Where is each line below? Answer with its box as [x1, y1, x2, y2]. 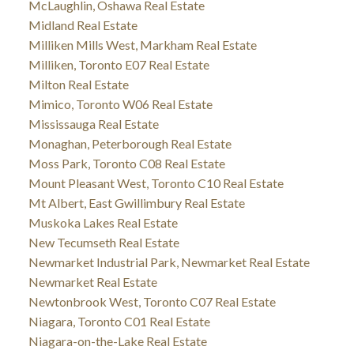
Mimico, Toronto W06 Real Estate [28, 96, 213, 112]
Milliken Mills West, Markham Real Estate [28, 37, 257, 53]
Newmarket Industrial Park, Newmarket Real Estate [28, 254, 310, 270]
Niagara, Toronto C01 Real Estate [28, 314, 210, 330]
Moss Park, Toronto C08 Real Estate [28, 156, 225, 171]
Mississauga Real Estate [28, 116, 159, 132]
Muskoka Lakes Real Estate [28, 215, 178, 231]
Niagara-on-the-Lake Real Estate [28, 333, 207, 349]
